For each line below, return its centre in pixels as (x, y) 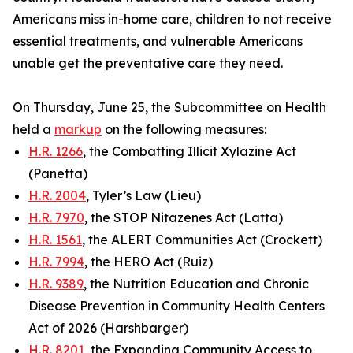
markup (78, 129)
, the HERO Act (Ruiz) (149, 262)
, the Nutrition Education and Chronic (196, 284)
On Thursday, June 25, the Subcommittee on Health (169, 107)
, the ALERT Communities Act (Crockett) (202, 240)
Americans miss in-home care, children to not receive (172, 19)
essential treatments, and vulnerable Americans (158, 41)
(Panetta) (58, 173)
